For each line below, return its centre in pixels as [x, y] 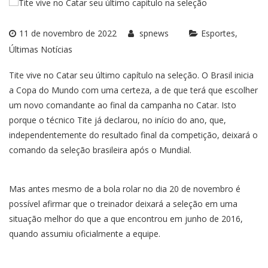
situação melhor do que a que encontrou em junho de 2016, [126, 218]
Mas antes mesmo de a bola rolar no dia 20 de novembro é [125, 188]
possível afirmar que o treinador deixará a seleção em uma [123, 203]
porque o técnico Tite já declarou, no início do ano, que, [118, 120]
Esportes [218, 33]
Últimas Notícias [41, 49]
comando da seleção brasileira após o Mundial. [100, 150]
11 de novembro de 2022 [68, 33]
